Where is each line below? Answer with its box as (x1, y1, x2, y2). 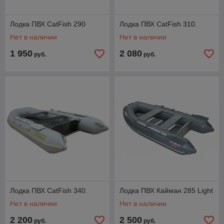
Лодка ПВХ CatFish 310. (119, 20, 197, 28)
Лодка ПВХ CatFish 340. (10, 186, 87, 194)
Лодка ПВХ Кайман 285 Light (119, 186, 213, 194)
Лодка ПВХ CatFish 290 (10, 20, 85, 28)
